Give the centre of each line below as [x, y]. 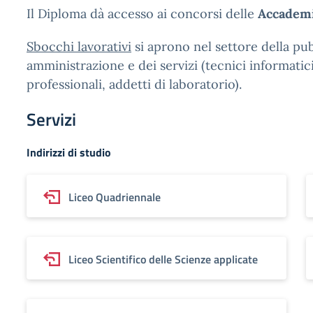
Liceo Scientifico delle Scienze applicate [163, 259]
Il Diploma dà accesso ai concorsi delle [142, 14]
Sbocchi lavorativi [79, 46]
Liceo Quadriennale [115, 197]
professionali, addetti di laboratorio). [134, 84]
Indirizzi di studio [69, 152]
